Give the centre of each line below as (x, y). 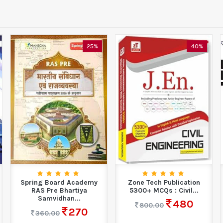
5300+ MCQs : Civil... (164, 191)
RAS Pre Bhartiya (59, 191)
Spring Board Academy (59, 183)
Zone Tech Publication (164, 183)
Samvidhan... (59, 199)
